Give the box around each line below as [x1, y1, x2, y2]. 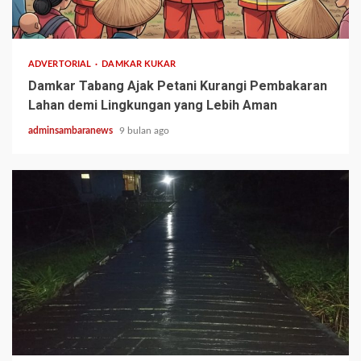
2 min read [24, 327, 69, 338]
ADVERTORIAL [28, 60, 94, 69]
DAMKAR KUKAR [102, 60, 176, 69]
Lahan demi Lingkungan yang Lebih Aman [28, 98, 277, 114]
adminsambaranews [28, 126, 115, 136]
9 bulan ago [119, 126, 169, 136]
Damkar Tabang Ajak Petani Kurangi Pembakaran [28, 78, 327, 94]
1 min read [24, 10, 69, 21]
